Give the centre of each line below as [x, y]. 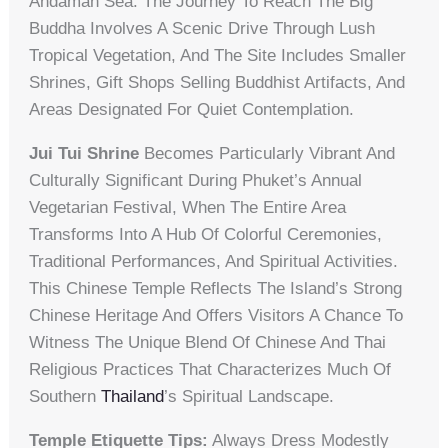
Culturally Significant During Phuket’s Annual [196, 180]
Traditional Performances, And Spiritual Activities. [214, 261]
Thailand [133, 396]
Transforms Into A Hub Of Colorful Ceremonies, [206, 234]
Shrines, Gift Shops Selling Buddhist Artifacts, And [217, 82]
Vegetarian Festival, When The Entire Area [188, 207]
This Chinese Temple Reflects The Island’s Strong [216, 288]
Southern [65, 396]
